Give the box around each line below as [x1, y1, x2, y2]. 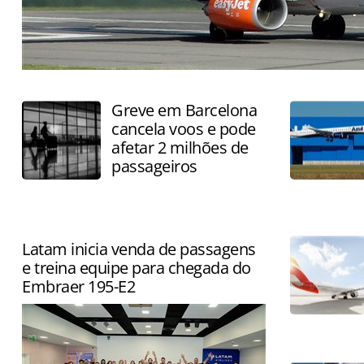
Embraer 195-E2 [22, 275, 135, 297]
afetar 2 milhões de [111, 136, 249, 158]
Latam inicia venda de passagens [22, 238, 256, 260]
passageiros [111, 155, 197, 177]
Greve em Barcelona [111, 99, 257, 121]
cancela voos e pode [111, 118, 256, 140]
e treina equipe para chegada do [22, 257, 251, 279]
